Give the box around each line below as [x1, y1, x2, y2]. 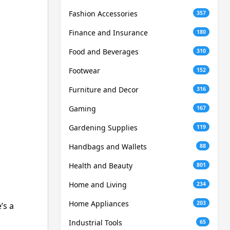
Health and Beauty [69, 161, 132, 171]
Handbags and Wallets [69, 142, 147, 152]
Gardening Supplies [69, 123, 138, 133]
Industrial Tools [69, 218, 122, 228]
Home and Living [69, 180, 127, 190]
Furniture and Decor [69, 85, 139, 95]
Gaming [69, 104, 96, 114]
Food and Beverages [69, 47, 139, 57]
